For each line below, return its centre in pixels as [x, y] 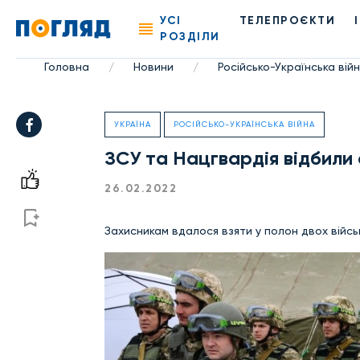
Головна [66, 67]
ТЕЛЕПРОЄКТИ [287, 20]
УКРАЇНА [133, 124]
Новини [153, 67]
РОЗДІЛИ [190, 37]
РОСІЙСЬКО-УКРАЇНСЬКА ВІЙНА [244, 124]
